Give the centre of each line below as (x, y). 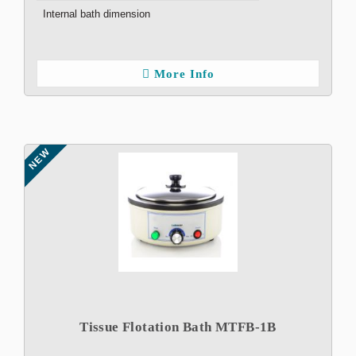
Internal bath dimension (97, 14)
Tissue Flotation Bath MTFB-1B (178, 327)
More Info (184, 74)
